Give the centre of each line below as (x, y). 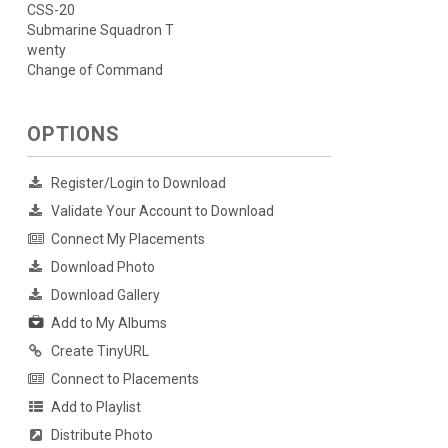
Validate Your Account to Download (162, 211)
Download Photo (102, 267)
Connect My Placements (127, 239)
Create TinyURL (99, 351)
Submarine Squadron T (100, 30)
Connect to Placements (124, 379)
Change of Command (94, 70)
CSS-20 (50, 10)
